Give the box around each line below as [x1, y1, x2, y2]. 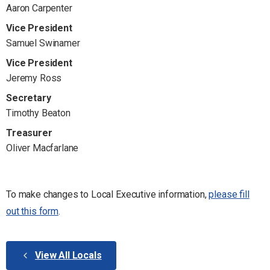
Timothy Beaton [6, 107, 71, 119]
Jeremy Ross [6, 72, 62, 84]
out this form [6, 205, 58, 217]
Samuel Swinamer [6, 37, 80, 49]
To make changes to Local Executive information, [6, 188, 209, 200]
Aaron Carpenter [6, 2, 72, 14]
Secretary [6, 92, 51, 104]
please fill [209, 188, 250, 200]
